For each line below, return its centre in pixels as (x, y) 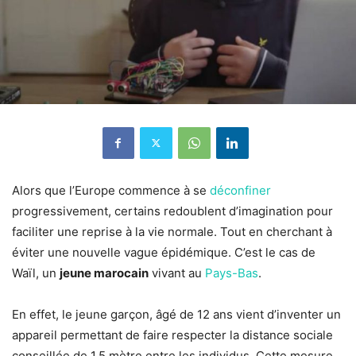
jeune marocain (104, 273)
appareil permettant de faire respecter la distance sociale (172, 335)
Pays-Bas (232, 273)
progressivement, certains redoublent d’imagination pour (172, 211)
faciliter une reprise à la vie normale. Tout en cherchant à (172, 231)
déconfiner (240, 190)
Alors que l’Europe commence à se (111, 190)
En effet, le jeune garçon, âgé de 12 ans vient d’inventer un (176, 314)
